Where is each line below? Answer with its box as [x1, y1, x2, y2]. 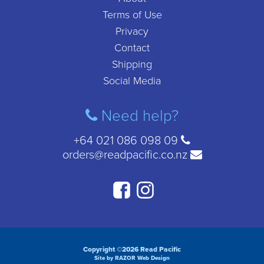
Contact [114, 41, 150, 54]
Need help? [97, 107, 179, 125]
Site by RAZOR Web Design [94, 255, 170, 262]
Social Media [103, 74, 161, 87]
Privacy [115, 25, 148, 38]
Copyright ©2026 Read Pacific [83, 245, 181, 253]
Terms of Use [102, 8, 162, 21]
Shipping [112, 58, 152, 71]
